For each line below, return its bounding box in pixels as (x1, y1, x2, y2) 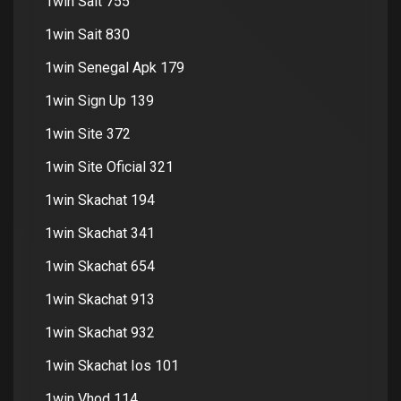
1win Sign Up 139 (45, 91, 154, 109)
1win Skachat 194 (45, 191, 155, 209)
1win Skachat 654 (45, 257, 155, 275)
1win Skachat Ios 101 (45, 356, 179, 374)
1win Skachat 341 (45, 224, 155, 242)
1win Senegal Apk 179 (45, 58, 184, 76)
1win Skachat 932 (45, 323, 155, 341)
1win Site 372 (45, 124, 131, 142)
